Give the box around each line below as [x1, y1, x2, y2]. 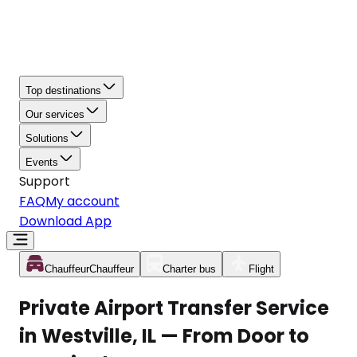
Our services [25, 108, 84, 120]
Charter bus [163, 263, 216, 275]
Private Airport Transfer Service [19, 294, 329, 321]
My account [45, 192, 120, 210]
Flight [249, 263, 274, 275]
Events [25, 156, 58, 168]
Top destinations [25, 84, 101, 96]
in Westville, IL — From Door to [19, 322, 309, 349]
